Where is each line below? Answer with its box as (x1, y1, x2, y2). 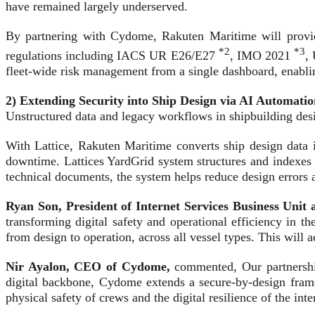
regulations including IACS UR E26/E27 (6, 49, 219, 63)
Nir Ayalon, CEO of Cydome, (6, 259, 170, 274)
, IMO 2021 (229, 49, 295, 63)
